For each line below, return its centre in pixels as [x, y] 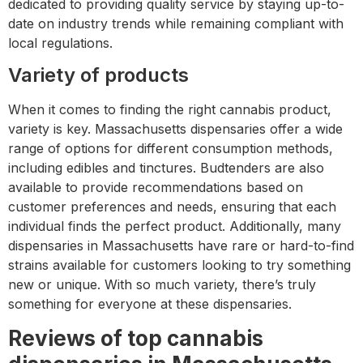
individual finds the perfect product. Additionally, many [175, 226]
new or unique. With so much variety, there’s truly [162, 285]
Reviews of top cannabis [136, 338]
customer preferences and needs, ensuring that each [172, 207]
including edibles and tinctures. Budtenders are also [166, 168]
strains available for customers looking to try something [179, 265]
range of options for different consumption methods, [171, 149]
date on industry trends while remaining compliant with [176, 24]
